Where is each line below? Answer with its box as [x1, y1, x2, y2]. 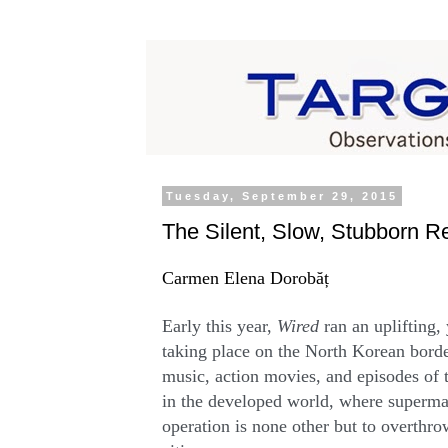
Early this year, [161, 316, 277, 337]
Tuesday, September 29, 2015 [165, 190, 398, 202]
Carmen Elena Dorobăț [161, 268, 329, 289]
